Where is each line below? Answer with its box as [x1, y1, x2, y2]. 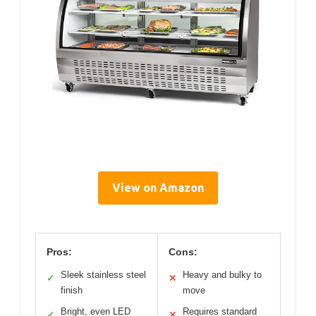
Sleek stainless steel [61, 269, 146, 281]
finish [61, 285, 83, 296]
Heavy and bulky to [183, 269, 262, 281]
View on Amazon [112, 181, 204, 195]
